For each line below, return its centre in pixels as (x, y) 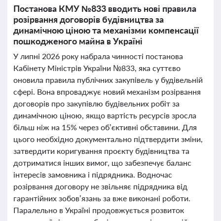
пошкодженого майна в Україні (78, 41)
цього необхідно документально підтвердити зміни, (108, 139)
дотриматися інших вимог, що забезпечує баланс (102, 163)
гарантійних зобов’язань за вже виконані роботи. (102, 198)
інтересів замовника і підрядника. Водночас (93, 174)
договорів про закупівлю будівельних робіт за (96, 103)
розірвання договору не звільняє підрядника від (100, 186)
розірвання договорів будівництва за (89, 19)
